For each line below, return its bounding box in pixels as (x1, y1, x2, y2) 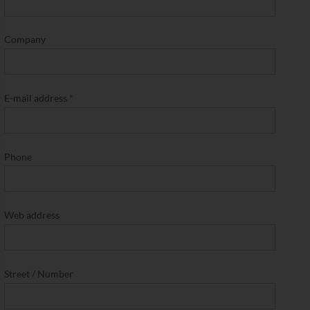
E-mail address (4, 91, 69, 104)
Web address (4, 209, 60, 221)
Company (4, 33, 46, 46)
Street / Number (4, 267, 73, 280)
